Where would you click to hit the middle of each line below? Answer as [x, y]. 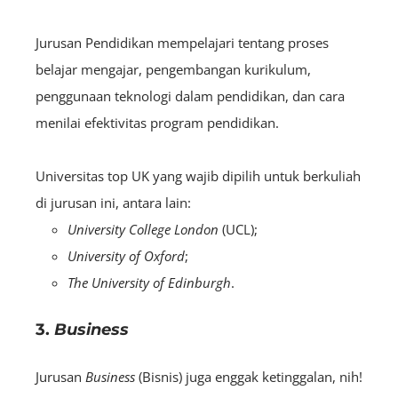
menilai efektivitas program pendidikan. [157, 122]
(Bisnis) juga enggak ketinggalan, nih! [251, 376]
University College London [143, 229]
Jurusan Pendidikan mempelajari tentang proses [182, 42]
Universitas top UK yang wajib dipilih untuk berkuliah [198, 175]
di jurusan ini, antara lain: [113, 202]
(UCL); [238, 229]
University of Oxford [126, 255]
